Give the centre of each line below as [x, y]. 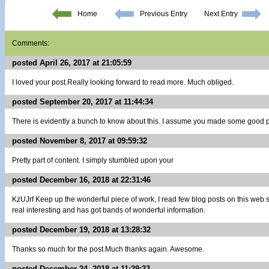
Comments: [31, 43]
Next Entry [221, 14]
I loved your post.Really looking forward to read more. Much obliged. [123, 82]
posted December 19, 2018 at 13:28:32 [81, 230]
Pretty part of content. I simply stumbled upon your [93, 160]
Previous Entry [163, 14]
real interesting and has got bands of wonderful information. [109, 210]
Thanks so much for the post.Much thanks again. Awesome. [108, 249]
